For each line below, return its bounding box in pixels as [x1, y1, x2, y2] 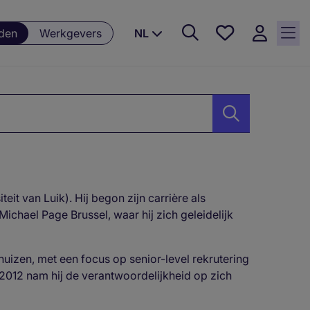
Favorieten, [210, 25, 268, 39]
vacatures [213, 75, 264, 89]
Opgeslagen [208, 58, 270, 72]
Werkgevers [39, 26, 102, 40]
